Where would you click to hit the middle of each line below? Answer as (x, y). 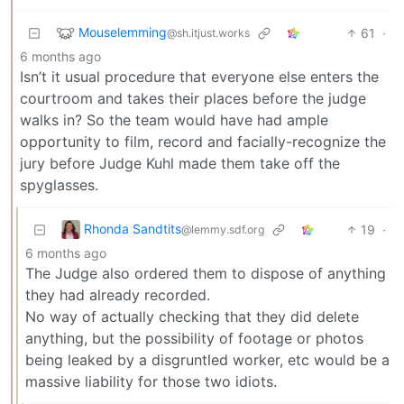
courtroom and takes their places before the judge (193, 98)
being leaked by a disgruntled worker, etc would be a (207, 359)
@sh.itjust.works (208, 32)
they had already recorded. (118, 294)
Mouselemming (123, 32)
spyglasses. (59, 184)
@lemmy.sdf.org (223, 229)
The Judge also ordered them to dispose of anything (206, 273)
